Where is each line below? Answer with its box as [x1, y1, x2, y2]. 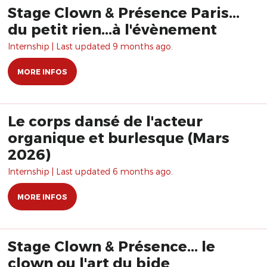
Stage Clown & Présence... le [8, 237, 215, 254]
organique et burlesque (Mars [8, 129, 229, 146]
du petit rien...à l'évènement [8, 20, 217, 38]
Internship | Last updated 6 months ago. [8, 166, 173, 176]
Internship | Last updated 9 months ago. [8, 41, 173, 51]
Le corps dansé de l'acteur [8, 112, 203, 129]
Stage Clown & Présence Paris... [8, 4, 240, 21]
